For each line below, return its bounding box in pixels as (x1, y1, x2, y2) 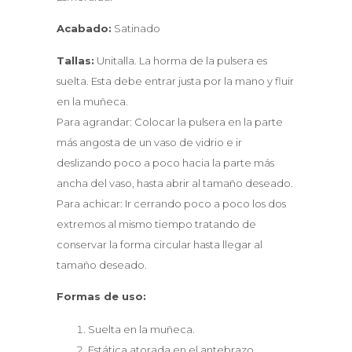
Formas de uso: (57, 290, 146, 303)
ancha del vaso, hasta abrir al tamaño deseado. (57, 176, 293, 189)
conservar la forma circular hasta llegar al (57, 237, 262, 251)
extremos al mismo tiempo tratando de (57, 217, 256, 230)
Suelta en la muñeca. (88, 323, 195, 336)
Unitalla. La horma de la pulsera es (94, 53, 267, 67)
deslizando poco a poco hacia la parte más (57, 156, 274, 169)
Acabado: (57, 22, 112, 35)
